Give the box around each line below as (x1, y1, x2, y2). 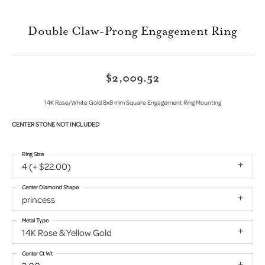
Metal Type (22, 215, 49, 224)
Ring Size (22, 149, 44, 158)
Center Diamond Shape (22, 182, 79, 191)
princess (22, 192, 55, 206)
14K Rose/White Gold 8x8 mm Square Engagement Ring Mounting (44, 97, 221, 107)
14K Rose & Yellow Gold (22, 225, 112, 239)
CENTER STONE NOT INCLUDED (12, 119, 99, 129)
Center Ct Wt (22, 248, 53, 257)
